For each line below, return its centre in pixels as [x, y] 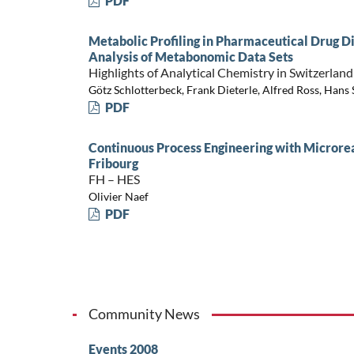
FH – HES [114, 179]
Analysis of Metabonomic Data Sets [190, 56]
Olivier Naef [118, 197]
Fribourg [113, 163]
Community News [144, 313]
